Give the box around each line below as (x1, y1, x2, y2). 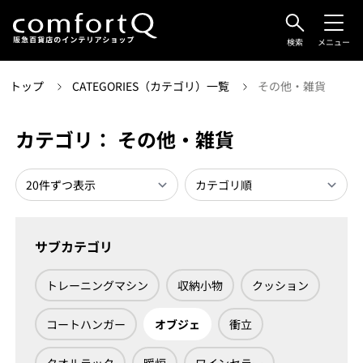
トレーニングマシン (45, 277, 148, 293)
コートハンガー (45, 316, 126, 332)
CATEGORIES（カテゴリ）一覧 (71, 78, 233, 94)
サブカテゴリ (34, 237, 113, 256)
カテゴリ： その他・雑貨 (15, 125, 234, 153)
